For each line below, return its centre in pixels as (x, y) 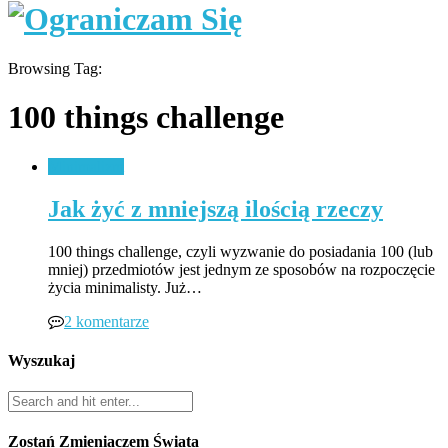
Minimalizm (86, 166)
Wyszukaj (41, 360)
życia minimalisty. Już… (125, 287)
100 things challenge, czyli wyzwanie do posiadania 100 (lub (240, 251)
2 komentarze (106, 321)
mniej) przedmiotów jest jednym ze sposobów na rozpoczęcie (241, 269)
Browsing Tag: (55, 68)
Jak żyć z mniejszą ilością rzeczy (215, 208)
